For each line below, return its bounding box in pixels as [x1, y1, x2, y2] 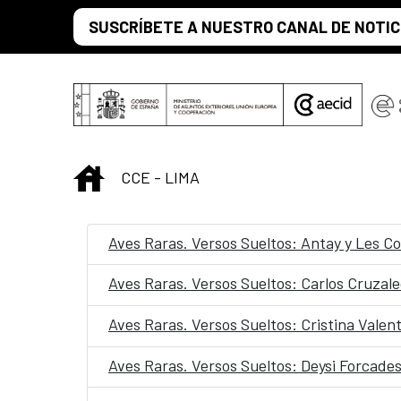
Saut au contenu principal [7, 9, 184, 29]
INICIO [104, 165, 148, 185]
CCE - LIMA [121, 166, 200, 187]
